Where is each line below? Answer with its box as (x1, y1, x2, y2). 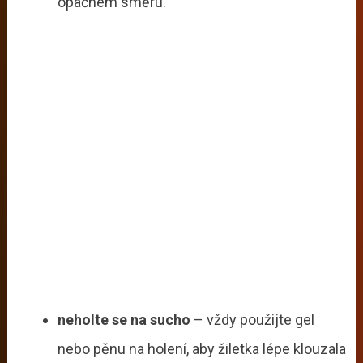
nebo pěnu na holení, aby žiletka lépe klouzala (57, 340, 346, 358)
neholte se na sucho (57, 311, 190, 329)
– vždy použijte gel (190, 311, 314, 329)
